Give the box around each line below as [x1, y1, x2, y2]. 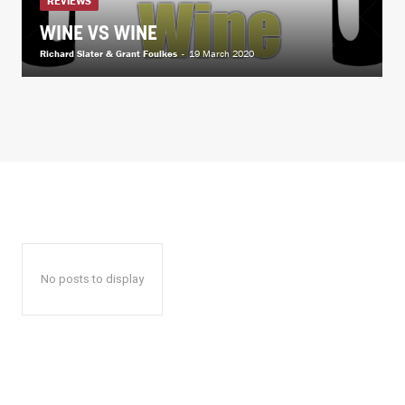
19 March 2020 [189, 46, 254, 60]
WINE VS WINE [40, 24, 157, 45]
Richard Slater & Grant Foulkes [40, 46, 177, 60]
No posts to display [41, 271, 144, 286]
